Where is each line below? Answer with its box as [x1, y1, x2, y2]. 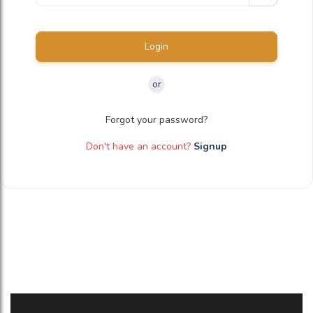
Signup [194, 140, 227, 153]
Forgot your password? [105, 113, 208, 126]
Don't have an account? [86, 140, 191, 153]
